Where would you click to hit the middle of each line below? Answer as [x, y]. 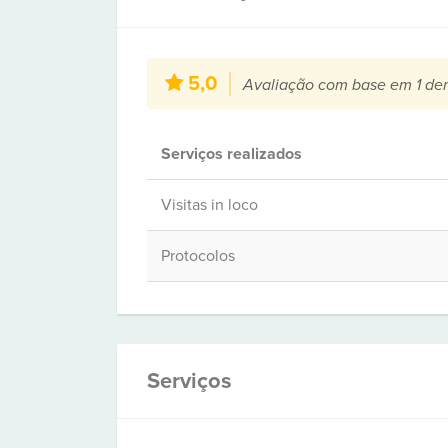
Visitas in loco [209, 205]
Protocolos [198, 256]
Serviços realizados [231, 154]
